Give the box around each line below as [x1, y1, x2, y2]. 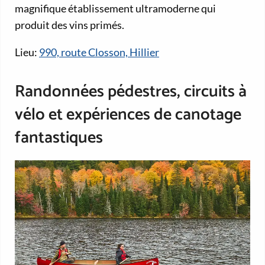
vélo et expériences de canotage [15, 101, 241, 128]
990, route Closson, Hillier [39, 45, 159, 59]
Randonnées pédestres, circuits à [15, 77, 247, 105]
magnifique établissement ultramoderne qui [15, 1, 216, 15]
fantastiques [15, 124, 103, 151]
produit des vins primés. [15, 18, 124, 31]
